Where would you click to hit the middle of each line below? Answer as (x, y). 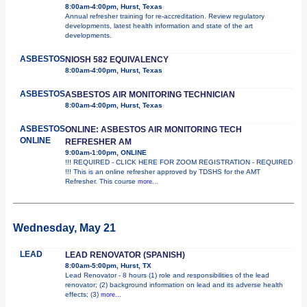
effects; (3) (83, 294)
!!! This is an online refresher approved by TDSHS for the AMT (163, 171)
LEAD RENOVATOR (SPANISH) (125, 255)
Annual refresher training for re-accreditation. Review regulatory (165, 16)
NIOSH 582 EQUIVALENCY (117, 59)
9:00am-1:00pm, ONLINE (106, 152)
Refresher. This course (101, 181)
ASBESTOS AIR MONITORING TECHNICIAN (150, 94)
